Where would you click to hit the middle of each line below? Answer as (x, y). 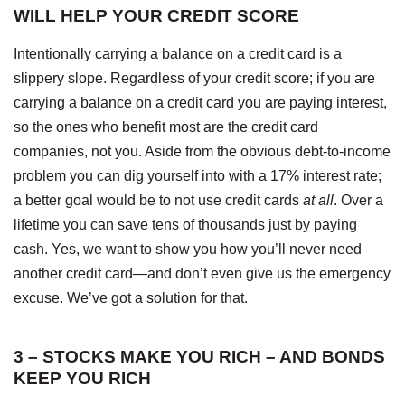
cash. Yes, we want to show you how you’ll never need (188, 249)
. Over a (358, 200)
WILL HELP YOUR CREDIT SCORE (156, 15)
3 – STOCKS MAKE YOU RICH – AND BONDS (199, 356)
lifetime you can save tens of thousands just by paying (185, 224)
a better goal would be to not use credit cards (158, 200)
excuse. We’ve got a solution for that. (131, 297)
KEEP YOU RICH (82, 378)
